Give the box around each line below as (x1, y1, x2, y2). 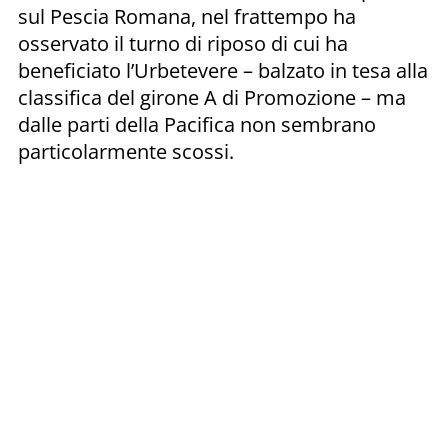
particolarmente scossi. (18, 137, 234, 165)
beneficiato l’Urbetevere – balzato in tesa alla (18, 56, 428, 84)
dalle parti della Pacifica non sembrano (18, 110, 376, 138)
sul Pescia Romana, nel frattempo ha (18, 2, 356, 30)
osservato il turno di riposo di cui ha (18, 29, 348, 57)
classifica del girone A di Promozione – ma (18, 83, 406, 111)
